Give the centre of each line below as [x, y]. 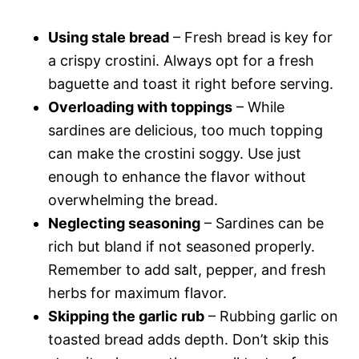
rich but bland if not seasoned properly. [182, 246]
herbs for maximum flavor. [137, 292]
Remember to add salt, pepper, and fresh [187, 269]
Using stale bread [109, 37]
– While [258, 107]
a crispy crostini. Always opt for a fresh [181, 60]
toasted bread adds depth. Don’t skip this [188, 339]
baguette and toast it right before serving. [191, 83]
